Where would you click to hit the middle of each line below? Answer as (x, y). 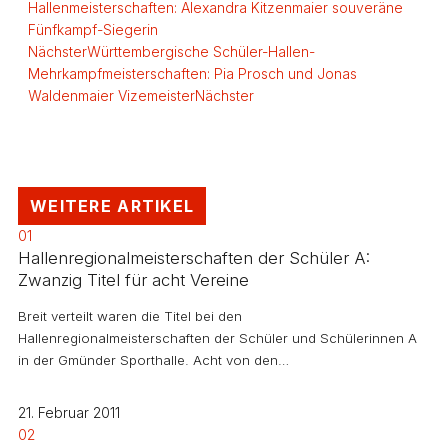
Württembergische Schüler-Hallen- (201, 52)
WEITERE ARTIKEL (112, 206)
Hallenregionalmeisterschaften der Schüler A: (194, 258)
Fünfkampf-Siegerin (93, 30)
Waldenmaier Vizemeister (111, 96)
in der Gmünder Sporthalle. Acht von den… (153, 359)
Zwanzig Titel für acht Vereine (133, 280)
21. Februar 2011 (69, 413)
